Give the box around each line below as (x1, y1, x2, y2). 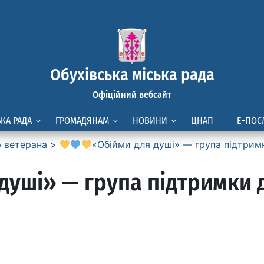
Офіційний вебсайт (93, 89, 171, 100)
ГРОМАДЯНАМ (55, 115, 109, 126)
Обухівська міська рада (49, 65, 214, 84)
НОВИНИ (133, 115, 167, 126)
